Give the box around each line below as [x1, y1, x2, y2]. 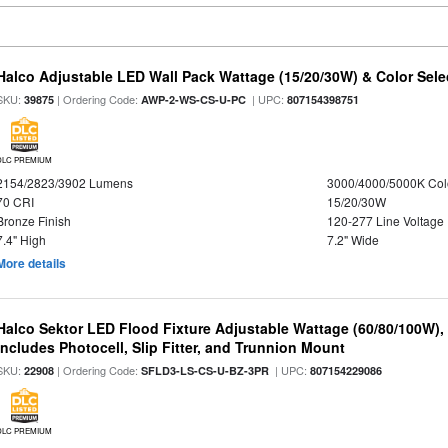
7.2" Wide [326, 231, 379, 248]
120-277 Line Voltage [326, 212, 444, 229]
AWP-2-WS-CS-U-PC [141, 92, 247, 107]
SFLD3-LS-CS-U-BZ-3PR [141, 363, 270, 378]
